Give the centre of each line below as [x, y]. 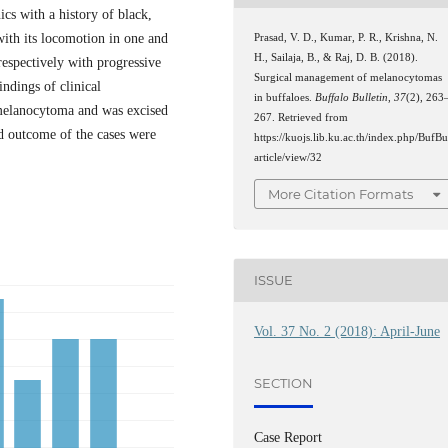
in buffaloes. [285, 98]
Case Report [288, 437]
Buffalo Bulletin [352, 98]
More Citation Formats [341, 193]
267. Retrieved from [301, 118]
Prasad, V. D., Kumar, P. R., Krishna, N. [346, 38]
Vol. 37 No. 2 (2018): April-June [347, 331]
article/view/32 [288, 158]
